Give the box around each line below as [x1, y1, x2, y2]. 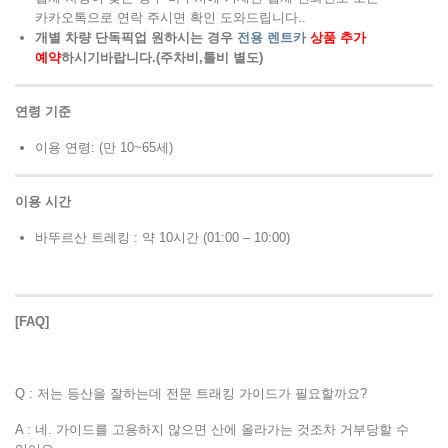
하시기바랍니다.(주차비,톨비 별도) [61, 50, 267, 66]
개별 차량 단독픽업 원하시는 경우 [35, 30, 237, 46]
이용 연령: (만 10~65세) [35, 140, 173, 156]
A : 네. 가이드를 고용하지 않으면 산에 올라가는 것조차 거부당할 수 [15, 422, 409, 438]
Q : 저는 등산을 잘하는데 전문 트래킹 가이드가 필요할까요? [15, 386, 367, 402]
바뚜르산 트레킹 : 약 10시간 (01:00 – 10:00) [35, 230, 290, 246]
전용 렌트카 [237, 30, 306, 46]
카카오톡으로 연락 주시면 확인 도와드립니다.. [35, 10, 306, 26]
